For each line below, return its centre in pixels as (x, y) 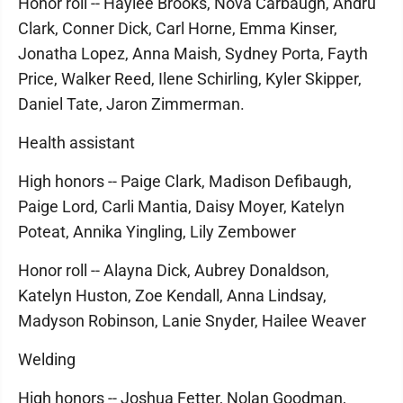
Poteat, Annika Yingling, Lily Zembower (157, 231)
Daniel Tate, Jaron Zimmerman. (131, 103)
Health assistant (76, 142)
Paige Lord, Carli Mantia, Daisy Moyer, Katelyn (181, 206)
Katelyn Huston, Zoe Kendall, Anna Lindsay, (172, 295)
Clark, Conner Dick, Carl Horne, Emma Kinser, (178, 28)
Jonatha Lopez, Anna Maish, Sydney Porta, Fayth (193, 53)
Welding (47, 359)
